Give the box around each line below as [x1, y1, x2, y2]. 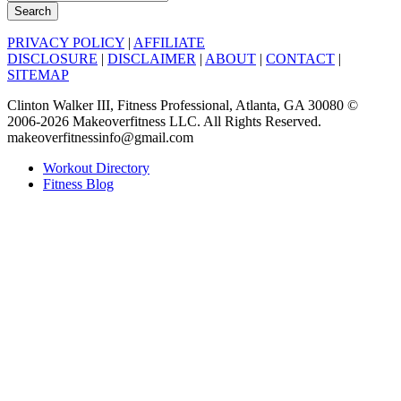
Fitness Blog [43, 175, 114, 192]
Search [14, 4, 51, 18]
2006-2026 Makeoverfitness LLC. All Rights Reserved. [7, 113, 321, 129]
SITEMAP [7, 66, 69, 82]
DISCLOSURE [7, 50, 98, 66]
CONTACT [266, 50, 335, 66]
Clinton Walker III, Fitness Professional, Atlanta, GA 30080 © [7, 97, 358, 113]
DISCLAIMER [107, 50, 196, 66]
